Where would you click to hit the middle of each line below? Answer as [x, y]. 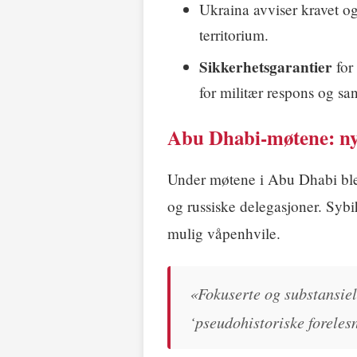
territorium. [234, 34]
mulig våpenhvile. [224, 233]
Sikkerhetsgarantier [266, 67]
